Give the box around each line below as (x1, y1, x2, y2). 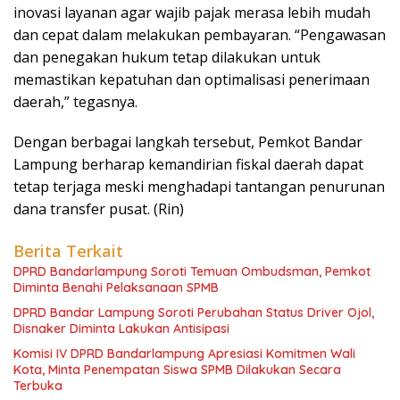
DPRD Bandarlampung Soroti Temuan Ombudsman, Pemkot (13, 262, 371, 279)
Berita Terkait (13, 239, 123, 262)
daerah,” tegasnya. (13, 91, 137, 112)
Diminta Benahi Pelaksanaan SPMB (13, 279, 219, 296)
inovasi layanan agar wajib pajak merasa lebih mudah (13, 2, 371, 22)
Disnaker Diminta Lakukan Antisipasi (13, 320, 229, 337)
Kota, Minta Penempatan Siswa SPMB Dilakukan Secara (13, 361, 341, 378)
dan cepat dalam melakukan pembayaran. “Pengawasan (13, 24, 386, 45)
